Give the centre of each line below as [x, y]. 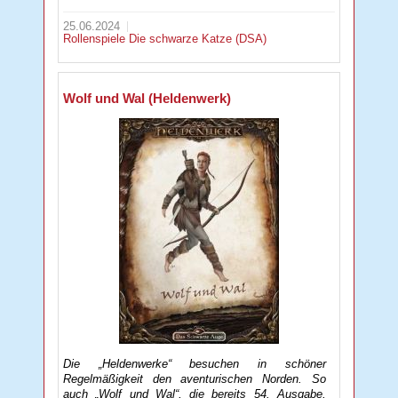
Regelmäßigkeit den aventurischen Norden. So [195, 378]
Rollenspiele [96, 39]
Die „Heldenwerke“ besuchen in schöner [195, 363]
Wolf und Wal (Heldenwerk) [147, 98]
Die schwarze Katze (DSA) [198, 39]
